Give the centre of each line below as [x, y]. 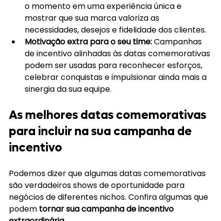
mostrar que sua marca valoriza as [93, 18]
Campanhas [179, 42]
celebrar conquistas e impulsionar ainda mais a [117, 77]
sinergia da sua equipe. [68, 89]
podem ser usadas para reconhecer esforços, [114, 66]
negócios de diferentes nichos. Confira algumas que [110, 197]
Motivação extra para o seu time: [89, 42]
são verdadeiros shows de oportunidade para [98, 185]
